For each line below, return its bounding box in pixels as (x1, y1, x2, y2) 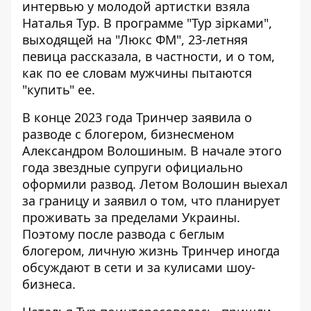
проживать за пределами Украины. (22, 209, 240, 226)
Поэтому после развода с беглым (22, 226, 224, 242)
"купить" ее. (22, 81, 95, 98)
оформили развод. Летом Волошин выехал (22, 176, 287, 192)
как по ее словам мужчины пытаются (22, 65, 252, 81)
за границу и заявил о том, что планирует (22, 192, 280, 209)
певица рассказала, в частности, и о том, (22, 48, 275, 65)
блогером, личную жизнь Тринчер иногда (22, 242, 280, 259)
